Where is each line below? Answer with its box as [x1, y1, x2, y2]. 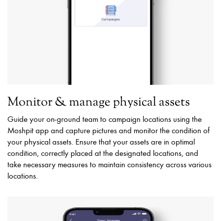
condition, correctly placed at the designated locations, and [7, 147, 198, 158]
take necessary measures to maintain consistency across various [7, 159, 212, 170]
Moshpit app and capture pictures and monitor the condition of [7, 125, 210, 136]
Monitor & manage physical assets [7, 94, 190, 111]
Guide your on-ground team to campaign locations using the [7, 113, 202, 124]
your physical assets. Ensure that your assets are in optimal [7, 136, 195, 147]
